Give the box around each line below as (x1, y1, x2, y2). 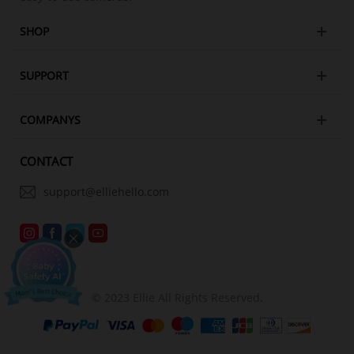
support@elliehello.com (43, 184, 169, 200)
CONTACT (20, 153, 73, 170)
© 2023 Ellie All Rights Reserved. (91, 290, 263, 306)
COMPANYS (20, 112, 81, 128)
